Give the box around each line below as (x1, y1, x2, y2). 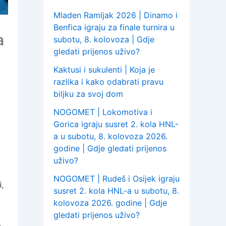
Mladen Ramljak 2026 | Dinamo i (53, 10, 178, 21)
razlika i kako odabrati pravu (53, 77, 163, 87)
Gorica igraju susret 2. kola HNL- (53, 119, 179, 130)
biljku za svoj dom (53, 89, 123, 99)
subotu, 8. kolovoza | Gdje (53, 34, 154, 45)
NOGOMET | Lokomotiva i (53, 107, 152, 118)
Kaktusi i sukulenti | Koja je (53, 65, 155, 75)
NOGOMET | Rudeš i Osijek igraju (53, 174, 180, 184)
